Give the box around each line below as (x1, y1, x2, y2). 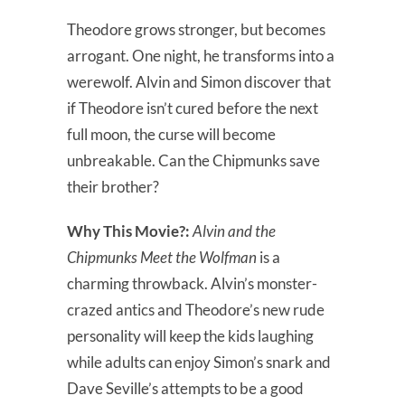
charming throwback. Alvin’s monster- (67, 273, 317, 293)
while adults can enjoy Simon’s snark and (67, 352, 331, 372)
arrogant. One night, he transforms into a (67, 45, 334, 65)
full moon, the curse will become (67, 124, 276, 144)
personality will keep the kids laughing (67, 325, 314, 345)
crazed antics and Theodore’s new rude (67, 299, 325, 319)
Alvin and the (193, 221, 276, 240)
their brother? (67, 176, 159, 196)
